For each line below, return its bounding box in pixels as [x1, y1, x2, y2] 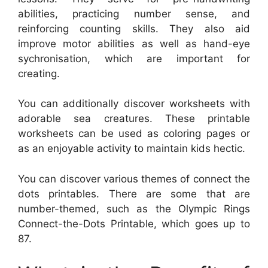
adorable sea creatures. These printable [18, 112, 250, 125]
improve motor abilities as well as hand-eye [18, 37, 250, 50]
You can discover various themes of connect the [18, 172, 250, 185]
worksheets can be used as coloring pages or [18, 127, 250, 140]
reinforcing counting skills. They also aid [18, 22, 250, 35]
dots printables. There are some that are [18, 187, 250, 200]
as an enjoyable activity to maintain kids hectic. [18, 142, 245, 155]
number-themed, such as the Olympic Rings [18, 202, 250, 215]
